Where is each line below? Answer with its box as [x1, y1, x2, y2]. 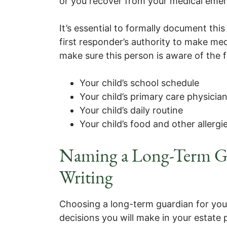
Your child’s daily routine [80, 105, 183, 116]
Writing [59, 165, 113, 189]
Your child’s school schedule [80, 78, 199, 88]
